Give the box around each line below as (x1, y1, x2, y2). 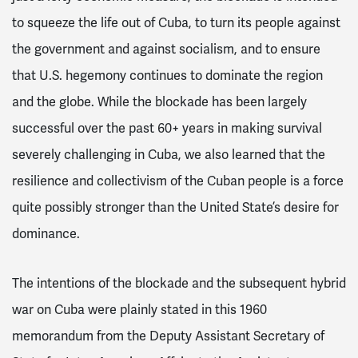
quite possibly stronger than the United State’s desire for (12, 200, 339, 217)
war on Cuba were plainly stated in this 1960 (12, 302, 267, 319)
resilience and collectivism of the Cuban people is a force (12, 173, 344, 190)
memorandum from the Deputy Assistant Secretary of (12, 328, 324, 345)
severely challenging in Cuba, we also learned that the (12, 147, 325, 164)
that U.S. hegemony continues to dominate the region (12, 68, 323, 85)
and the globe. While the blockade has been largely (12, 94, 307, 111)
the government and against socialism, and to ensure (12, 42, 320, 58)
